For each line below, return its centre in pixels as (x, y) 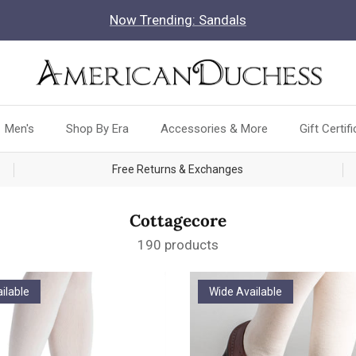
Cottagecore (178, 221)
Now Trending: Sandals (178, 20)
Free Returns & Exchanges (178, 170)
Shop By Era (97, 129)
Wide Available (246, 292)
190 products (178, 245)
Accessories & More (214, 129)
